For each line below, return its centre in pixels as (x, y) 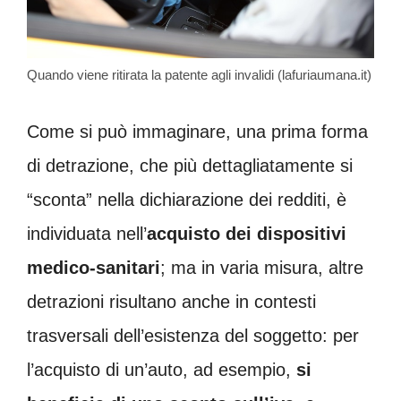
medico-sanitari (94, 268)
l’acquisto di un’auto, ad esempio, (162, 370)
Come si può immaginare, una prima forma (197, 132)
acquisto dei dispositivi (247, 234)
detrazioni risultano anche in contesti (171, 302)
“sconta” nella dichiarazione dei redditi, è (187, 200)
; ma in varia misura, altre (262, 268)
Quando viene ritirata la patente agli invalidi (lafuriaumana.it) (199, 75)
